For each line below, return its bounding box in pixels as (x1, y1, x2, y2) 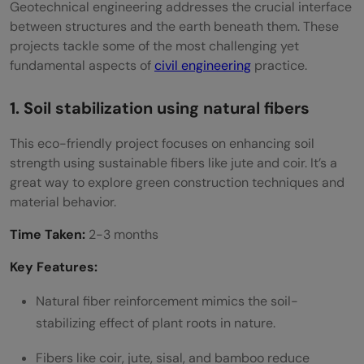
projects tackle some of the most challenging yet (10, 37, 299, 55)
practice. (251, 57, 307, 75)
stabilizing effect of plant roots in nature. (36, 314, 279, 332)
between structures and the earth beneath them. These (10, 18, 339, 36)
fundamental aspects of (10, 57, 154, 75)
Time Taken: (10, 226, 85, 244)
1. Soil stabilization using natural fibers (10, 97, 310, 119)
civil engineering (154, 57, 251, 75)
